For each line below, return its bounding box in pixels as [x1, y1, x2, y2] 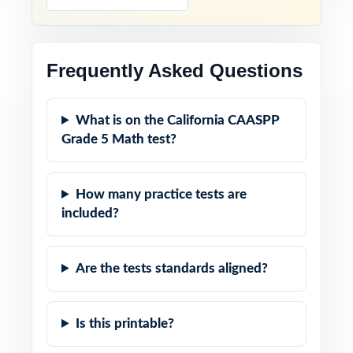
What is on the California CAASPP [76, 113, 281, 127]
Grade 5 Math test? [61, 132, 176, 146]
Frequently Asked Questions [46, 60, 303, 81]
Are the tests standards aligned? [76, 262, 269, 275]
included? [61, 206, 119, 220]
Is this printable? [76, 317, 175, 330]
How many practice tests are [76, 188, 247, 201]
